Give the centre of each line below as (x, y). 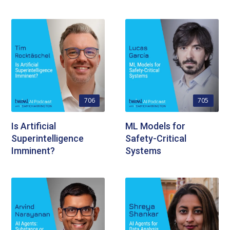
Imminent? (33, 151)
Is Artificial (34, 126)
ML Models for (155, 126)
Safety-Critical (156, 139)
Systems (143, 151)
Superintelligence (48, 139)
